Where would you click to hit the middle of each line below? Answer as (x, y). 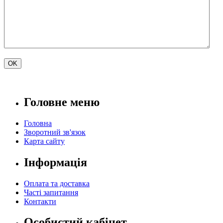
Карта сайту (44, 141)
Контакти (40, 201)
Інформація (56, 162)
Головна (38, 123)
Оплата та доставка (57, 183)
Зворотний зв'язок (55, 132)
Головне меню (62, 102)
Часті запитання (51, 192)
